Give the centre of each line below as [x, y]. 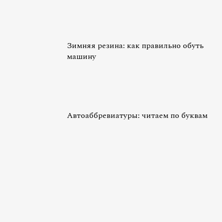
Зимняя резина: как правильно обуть [135, 46]
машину [82, 56]
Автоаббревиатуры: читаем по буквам [137, 115]
